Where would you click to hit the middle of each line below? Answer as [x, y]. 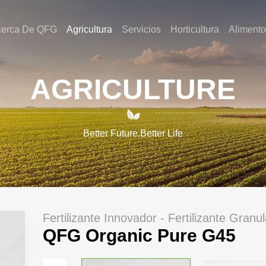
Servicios [141, 29]
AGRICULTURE [133, 89]
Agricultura [89, 29]
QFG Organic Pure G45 [139, 235]
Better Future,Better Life [133, 133]
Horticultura [195, 29]
